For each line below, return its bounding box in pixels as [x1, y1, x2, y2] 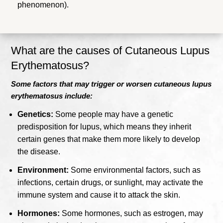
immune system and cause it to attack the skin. [17, 190, 181, 199]
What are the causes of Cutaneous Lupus [11, 44, 210, 57]
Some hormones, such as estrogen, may [60, 209, 204, 218]
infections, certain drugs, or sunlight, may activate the [17, 178, 204, 187]
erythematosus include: [11, 91, 93, 100]
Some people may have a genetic [55, 110, 174, 118]
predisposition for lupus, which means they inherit [17, 122, 192, 131]
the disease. [17, 147, 61, 156]
